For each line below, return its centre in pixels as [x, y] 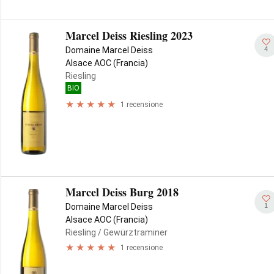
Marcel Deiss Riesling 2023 [129, 35]
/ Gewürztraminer [132, 232]
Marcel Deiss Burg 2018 [122, 192]
